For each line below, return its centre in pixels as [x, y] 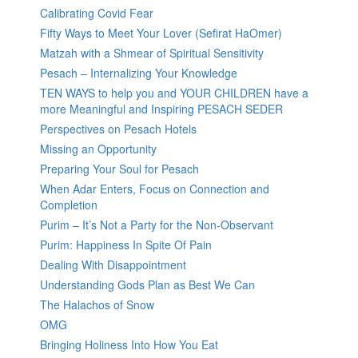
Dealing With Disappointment [113, 265]
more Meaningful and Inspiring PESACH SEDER [161, 109]
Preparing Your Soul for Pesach [119, 169]
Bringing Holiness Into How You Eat [129, 345]
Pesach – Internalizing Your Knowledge [139, 73]
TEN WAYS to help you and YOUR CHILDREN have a [174, 93]
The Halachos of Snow [97, 305]
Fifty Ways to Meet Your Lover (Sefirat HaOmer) [161, 33]
